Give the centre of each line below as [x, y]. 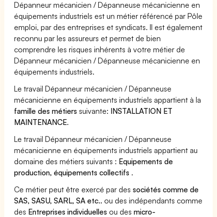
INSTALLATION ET [142, 111]
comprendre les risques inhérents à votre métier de [100, 49]
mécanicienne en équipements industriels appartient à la [108, 100]
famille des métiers [46, 111]
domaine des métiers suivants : [67, 161]
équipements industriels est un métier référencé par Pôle [108, 16]
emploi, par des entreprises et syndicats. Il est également [108, 27]
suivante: [94, 111]
